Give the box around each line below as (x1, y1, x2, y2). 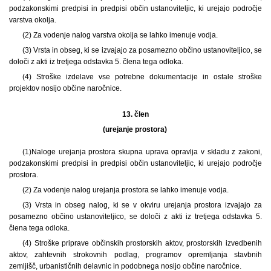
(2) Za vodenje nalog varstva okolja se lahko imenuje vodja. (22, 30, 218, 39)
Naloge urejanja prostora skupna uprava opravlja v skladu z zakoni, (31, 147, 262, 156)
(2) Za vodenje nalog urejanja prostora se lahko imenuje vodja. (22, 185, 229, 194)
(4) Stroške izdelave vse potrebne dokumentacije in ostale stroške (22, 72, 262, 81)
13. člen (122, 109, 149, 119)
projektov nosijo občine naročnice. (9, 83, 122, 93)
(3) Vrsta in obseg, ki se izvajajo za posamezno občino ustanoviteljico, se (22, 45, 262, 54)
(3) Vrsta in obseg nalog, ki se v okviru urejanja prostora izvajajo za (22, 200, 262, 209)
